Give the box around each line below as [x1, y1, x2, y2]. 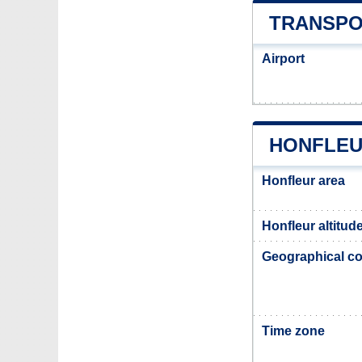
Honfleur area [262, 174, 345, 187]
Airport [262, 52, 305, 65]
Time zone [262, 324, 325, 338]
